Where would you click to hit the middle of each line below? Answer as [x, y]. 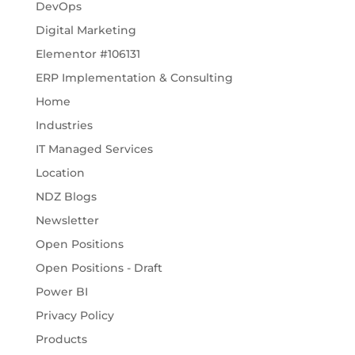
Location [60, 173]
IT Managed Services [94, 149]
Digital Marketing [86, 31]
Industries [64, 126]
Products [61, 340]
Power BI [61, 292]
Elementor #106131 [88, 54]
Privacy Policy [74, 316]
